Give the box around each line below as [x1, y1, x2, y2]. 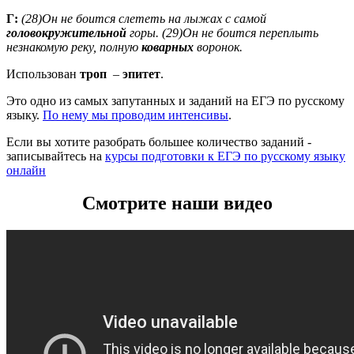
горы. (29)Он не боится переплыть [126, 25, 318, 40]
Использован [6, 66, 80, 81]
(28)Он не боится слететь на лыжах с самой [21, 11, 266, 25]
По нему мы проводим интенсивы [43, 107, 228, 122]
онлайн [6, 163, 46, 177]
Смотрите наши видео [81, 193, 273, 214]
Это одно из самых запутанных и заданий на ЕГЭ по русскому [6, 93, 345, 107]
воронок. [194, 40, 243, 54]
